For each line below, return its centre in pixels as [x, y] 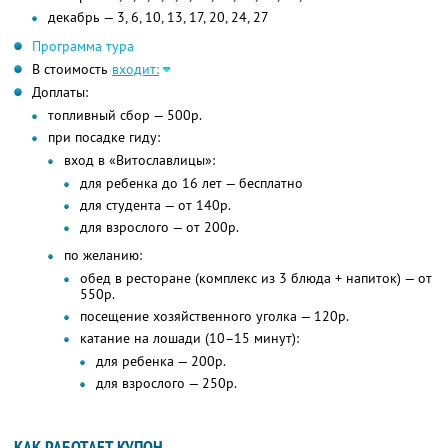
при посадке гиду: [104, 137]
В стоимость [72, 69]
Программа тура [83, 46]
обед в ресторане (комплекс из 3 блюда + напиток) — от [256, 278]
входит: [135, 69]
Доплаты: [60, 92]
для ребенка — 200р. [161, 361]
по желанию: [103, 255]
